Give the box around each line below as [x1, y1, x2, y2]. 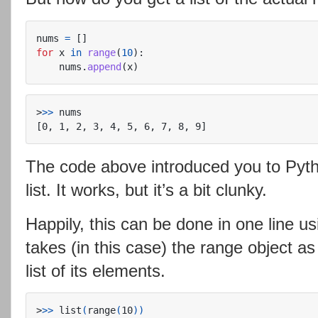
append [87, 60, 121, 72]
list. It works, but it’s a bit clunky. [26, 180, 267, 199]
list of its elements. [26, 261, 165, 280]
